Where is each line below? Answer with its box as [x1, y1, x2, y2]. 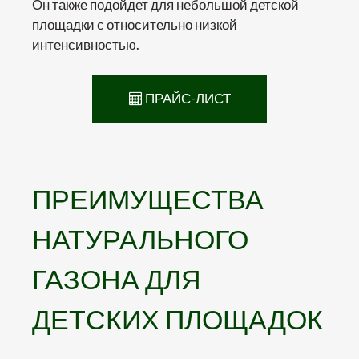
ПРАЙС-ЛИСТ [142, 89, 231, 107]
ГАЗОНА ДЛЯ [32, 261, 201, 295]
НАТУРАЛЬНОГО [32, 221, 248, 255]
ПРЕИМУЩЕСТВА [32, 181, 264, 215]
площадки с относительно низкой [32, 15, 237, 33]
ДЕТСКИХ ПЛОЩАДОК [32, 301, 323, 335]
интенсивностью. [32, 35, 139, 53]
